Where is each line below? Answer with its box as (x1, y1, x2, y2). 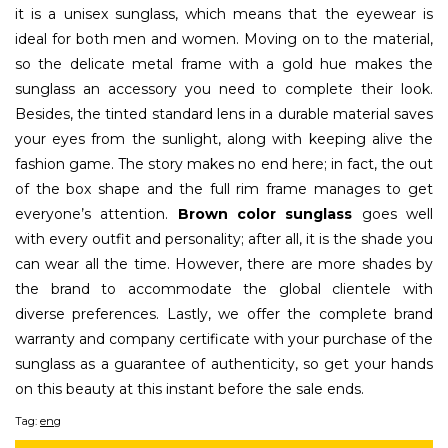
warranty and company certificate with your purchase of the (15, 329, 433, 348)
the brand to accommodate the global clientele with (15, 279, 433, 298)
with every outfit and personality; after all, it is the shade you (15, 229, 433, 248)
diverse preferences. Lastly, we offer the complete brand (15, 304, 433, 323)
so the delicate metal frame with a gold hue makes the (15, 54, 433, 73)
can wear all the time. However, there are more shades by (15, 254, 433, 273)
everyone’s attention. (15, 204, 178, 223)
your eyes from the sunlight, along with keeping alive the (15, 129, 433, 148)
